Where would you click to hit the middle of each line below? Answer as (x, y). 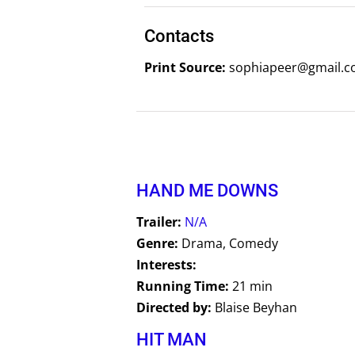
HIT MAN (172, 339)
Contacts (179, 36)
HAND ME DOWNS (207, 190)
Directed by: (176, 307)
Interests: (166, 264)
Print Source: (185, 67)
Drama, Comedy (230, 243)
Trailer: (159, 221)
